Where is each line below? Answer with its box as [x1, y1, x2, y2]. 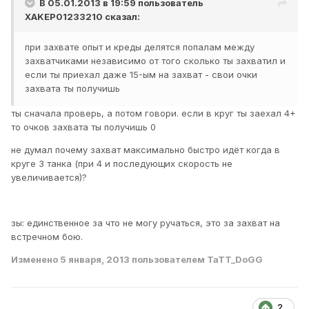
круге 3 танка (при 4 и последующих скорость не [11, 158, 232, 170]
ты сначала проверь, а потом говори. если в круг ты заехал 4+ [11, 108, 296, 119]
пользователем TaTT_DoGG [130, 254, 263, 266]
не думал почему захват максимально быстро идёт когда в [11, 144, 280, 156]
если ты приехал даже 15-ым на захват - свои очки [25, 69, 257, 81]
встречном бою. [11, 231, 83, 243]
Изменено [11, 254, 60, 266]
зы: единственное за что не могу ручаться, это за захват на [11, 217, 280, 229]
